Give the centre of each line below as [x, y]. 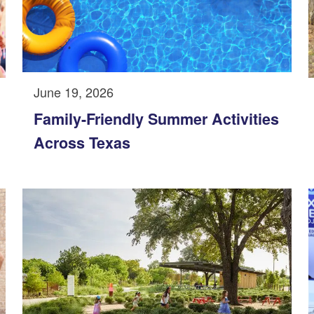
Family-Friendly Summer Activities [156, 118]
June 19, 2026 [74, 91]
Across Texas [82, 142]
